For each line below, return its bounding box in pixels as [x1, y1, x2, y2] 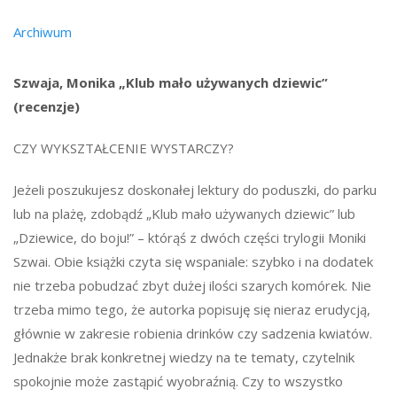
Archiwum [13, 22, 72, 41]
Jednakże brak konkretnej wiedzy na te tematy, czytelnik [13, 347, 354, 366]
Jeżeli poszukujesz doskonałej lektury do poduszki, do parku [13, 180, 377, 198]
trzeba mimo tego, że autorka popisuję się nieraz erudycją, [13, 300, 370, 318]
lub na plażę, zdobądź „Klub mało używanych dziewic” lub [13, 204, 355, 222]
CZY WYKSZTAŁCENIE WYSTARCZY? [13, 138, 234, 157]
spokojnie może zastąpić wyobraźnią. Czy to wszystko [13, 371, 343, 390]
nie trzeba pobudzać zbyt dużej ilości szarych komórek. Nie [13, 276, 371, 294]
